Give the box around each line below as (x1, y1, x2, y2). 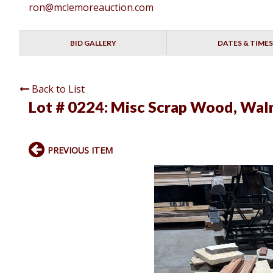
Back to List (32, 82, 85, 96)
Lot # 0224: (29, 97, 111, 116)
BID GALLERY (70, 38, 117, 48)
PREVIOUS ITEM (48, 144, 113, 157)
